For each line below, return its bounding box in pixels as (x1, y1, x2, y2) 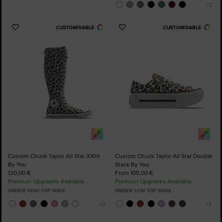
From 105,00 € (115, 168, 153, 177)
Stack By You (115, 160, 149, 168)
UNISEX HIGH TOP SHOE (8, 187, 65, 194)
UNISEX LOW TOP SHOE (115, 187, 171, 194)
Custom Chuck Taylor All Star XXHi (8, 152, 100, 160)
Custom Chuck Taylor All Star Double (115, 152, 213, 160)
